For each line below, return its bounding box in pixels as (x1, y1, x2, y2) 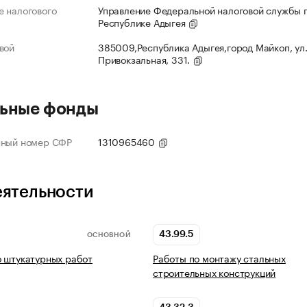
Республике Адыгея (98, 14, 188, 30)
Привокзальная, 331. (98, 51, 193, 67)
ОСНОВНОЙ (86, 231, 131, 238)
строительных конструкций (153, 265, 276, 280)
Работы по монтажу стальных (153, 250, 286, 266)
